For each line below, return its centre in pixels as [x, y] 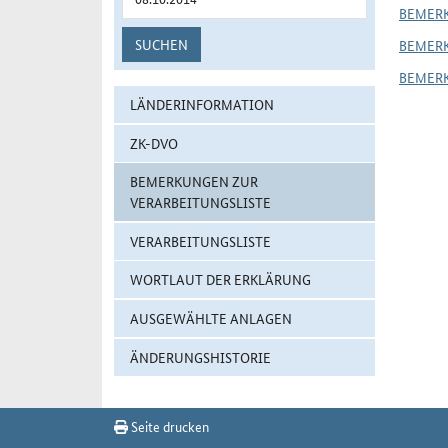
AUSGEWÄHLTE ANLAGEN [211, 317]
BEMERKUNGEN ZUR [194, 181]
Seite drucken [168, 425]
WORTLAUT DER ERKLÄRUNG [220, 279]
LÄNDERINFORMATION [202, 104]
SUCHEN [161, 44]
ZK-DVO [154, 142]
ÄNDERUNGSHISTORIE [200, 356]
